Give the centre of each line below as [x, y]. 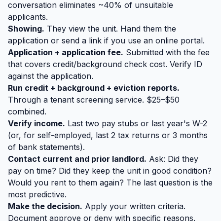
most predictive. [37, 194]
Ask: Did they [172, 159]
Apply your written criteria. [134, 206]
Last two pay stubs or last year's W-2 [136, 123]
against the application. [51, 76]
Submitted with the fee [166, 52]
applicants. [28, 17]
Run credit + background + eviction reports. [94, 88]
